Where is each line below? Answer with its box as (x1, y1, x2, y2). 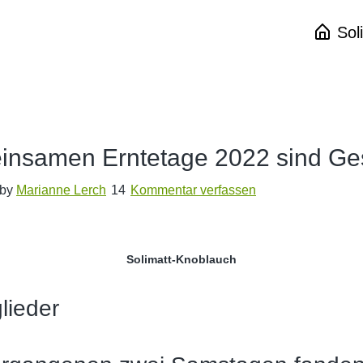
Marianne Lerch (16, 183, 106, 197)
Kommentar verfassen (130, 183, 256, 197)
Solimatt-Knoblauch (126, 253, 237, 266)
